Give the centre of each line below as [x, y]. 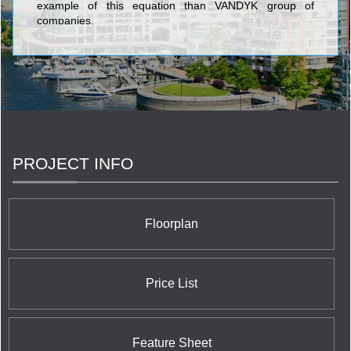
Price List [172, 283]
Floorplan [172, 223]
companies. [65, 21]
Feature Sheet [172, 342]
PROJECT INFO [73, 163]
